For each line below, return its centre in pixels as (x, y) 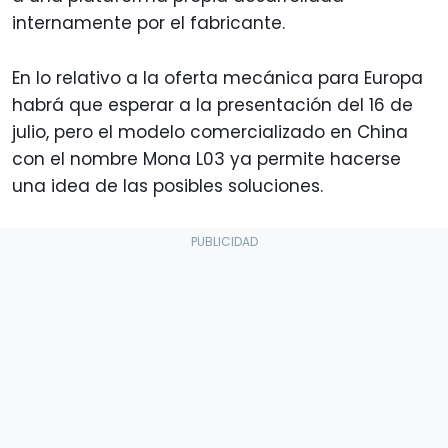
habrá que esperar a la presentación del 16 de (212, 104)
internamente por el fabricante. (148, 22)
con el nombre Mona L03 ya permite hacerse (206, 158)
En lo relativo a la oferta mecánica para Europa (217, 77)
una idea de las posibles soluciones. (167, 185)
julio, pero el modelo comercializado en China (210, 131)
